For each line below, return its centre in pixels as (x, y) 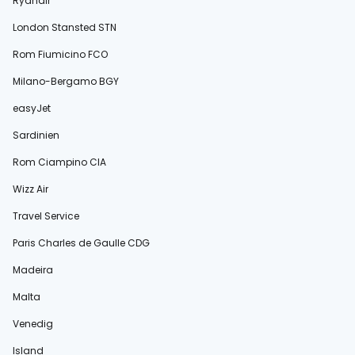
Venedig (33, 323)
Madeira (33, 269)
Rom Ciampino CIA (59, 162)
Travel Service (46, 216)
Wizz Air (31, 189)
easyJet (32, 108)
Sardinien (36, 135)
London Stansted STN (65, 27)
